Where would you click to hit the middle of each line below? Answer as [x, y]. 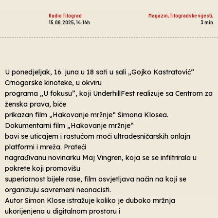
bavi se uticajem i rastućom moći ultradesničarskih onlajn [98, 136]
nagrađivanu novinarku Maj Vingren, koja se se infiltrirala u [101, 157]
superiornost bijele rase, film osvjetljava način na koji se [96, 179]
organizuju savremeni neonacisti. [58, 190]
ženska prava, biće [36, 104]
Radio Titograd [65, 15]
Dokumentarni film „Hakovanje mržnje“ [69, 125]
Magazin [158, 15]
